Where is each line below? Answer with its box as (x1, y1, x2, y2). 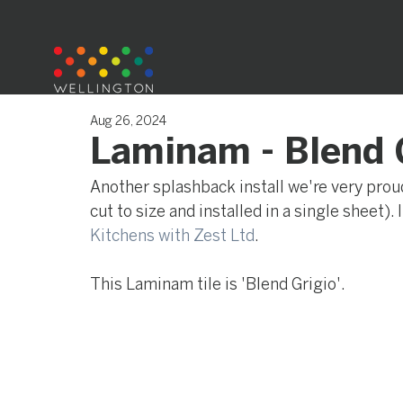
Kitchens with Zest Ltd (90, 228, 255, 245)
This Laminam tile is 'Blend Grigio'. (90, 276, 345, 293)
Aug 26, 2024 (90, 114, 166, 128)
